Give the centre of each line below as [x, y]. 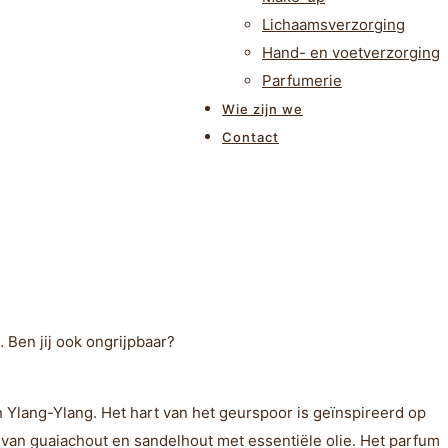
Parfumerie [302, 80]
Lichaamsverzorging [333, 24]
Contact [250, 137]
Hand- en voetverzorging [351, 52]
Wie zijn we [262, 109]
